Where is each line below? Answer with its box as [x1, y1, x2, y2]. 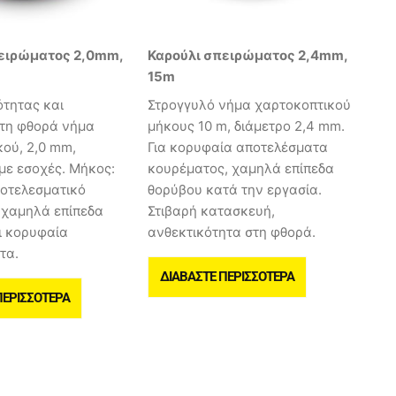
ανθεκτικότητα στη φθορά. [148, 223, 316, 240]
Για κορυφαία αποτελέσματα [148, 138, 328, 156]
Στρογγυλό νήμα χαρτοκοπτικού [148, 95, 351, 113]
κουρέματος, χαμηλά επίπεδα [148, 159, 334, 177]
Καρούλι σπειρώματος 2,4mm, [148, 47, 347, 65]
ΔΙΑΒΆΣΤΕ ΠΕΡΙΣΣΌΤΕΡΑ [160, 268, 294, 285]
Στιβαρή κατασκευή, [148, 202, 275, 219]
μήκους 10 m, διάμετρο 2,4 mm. [148, 117, 345, 134]
